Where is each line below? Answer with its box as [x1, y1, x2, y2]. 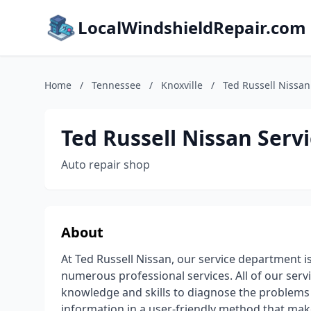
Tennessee [92, 78, 141, 92]
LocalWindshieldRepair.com [78, 16, 306, 39]
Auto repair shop [61, 157, 150, 172]
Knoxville [161, 78, 203, 92]
